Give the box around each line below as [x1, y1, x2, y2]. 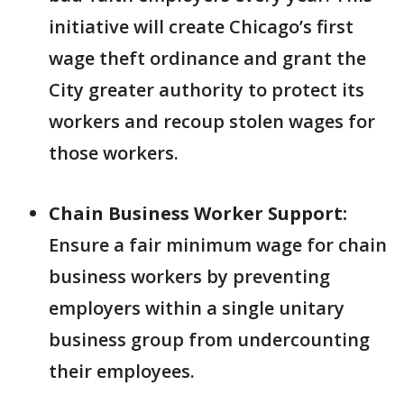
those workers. [49, 141, 179, 165]
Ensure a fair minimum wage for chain [49, 233, 387, 257]
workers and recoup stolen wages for [49, 109, 375, 133]
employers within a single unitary [49, 296, 344, 320]
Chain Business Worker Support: [49, 201, 347, 225]
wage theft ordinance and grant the [49, 46, 366, 70]
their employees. [49, 359, 195, 383]
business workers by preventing [49, 264, 330, 289]
